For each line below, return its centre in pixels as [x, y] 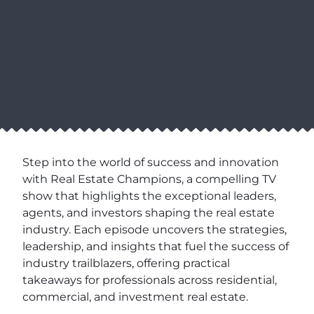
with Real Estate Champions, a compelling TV [149, 179]
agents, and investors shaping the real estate [149, 212]
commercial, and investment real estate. [135, 296]
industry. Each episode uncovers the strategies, [155, 229]
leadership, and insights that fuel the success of [156, 246]
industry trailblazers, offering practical [126, 263]
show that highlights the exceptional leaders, [149, 196]
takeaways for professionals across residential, [150, 280]
